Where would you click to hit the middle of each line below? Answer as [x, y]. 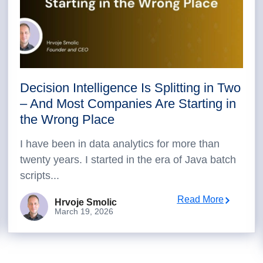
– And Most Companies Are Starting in [128, 104]
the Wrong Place [68, 119]
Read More [200, 199]
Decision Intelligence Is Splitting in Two [131, 88]
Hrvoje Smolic [86, 202]
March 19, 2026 [84, 211]
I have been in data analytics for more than [120, 144]
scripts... [40, 176]
